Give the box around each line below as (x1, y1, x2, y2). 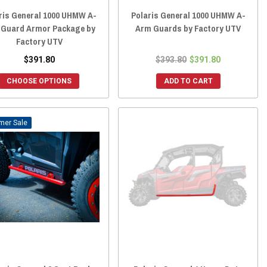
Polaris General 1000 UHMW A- (131, 8, 246, 21)
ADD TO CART (163, 76, 213, 85)
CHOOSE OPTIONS (7, 76, 72, 85)
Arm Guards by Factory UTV (135, 21, 241, 35)
